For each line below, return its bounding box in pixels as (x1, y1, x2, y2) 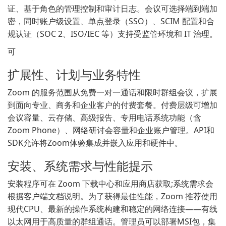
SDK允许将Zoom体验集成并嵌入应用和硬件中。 (8, 137, 183, 148)
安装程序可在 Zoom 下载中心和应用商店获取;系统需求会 (8, 178, 213, 189)
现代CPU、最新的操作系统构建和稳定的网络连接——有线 (8, 203, 217, 214)
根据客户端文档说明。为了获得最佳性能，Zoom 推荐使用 (8, 191, 217, 202)
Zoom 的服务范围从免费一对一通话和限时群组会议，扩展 (8, 87, 217, 98)
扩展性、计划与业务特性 (8, 66, 141, 83)
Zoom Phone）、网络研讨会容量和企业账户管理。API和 (8, 125, 214, 136)
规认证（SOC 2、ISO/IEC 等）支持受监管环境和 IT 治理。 (8, 28, 217, 39)
